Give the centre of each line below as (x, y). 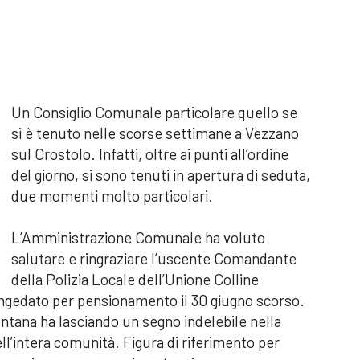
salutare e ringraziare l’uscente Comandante (154, 258)
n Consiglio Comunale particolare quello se (160, 112)
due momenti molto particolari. (112, 196)
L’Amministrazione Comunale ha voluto (138, 237)
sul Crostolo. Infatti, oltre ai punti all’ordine (150, 154)
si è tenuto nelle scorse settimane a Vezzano (155, 133)
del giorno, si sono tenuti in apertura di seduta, (161, 175)
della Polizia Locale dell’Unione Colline (135, 279)
